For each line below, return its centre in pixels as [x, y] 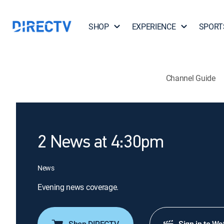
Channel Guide [190, 78]
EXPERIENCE [154, 26]
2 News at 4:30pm [101, 143]
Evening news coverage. [78, 187]
